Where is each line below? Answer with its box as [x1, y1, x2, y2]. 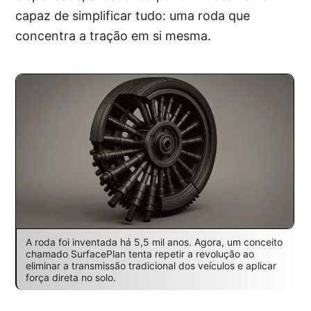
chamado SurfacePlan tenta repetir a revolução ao [25, 248, 254, 260]
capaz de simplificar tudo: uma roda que [15, 8, 251, 23]
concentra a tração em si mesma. [15, 28, 212, 43]
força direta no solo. [25, 271, 116, 284]
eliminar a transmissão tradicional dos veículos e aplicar [25, 260, 276, 272]
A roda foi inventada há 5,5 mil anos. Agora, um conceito [25, 236, 283, 249]
